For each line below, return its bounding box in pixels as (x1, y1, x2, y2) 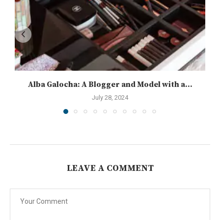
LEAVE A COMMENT (66, 162, 154, 174)
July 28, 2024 (92, 93, 128, 101)
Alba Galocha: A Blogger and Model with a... (27, 79, 192, 89)
